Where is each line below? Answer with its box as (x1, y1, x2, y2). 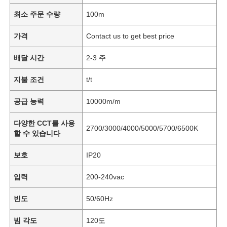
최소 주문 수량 (14, 10, 61, 18)
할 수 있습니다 (14, 129, 61, 137)
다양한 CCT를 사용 (14, 119, 75, 127)
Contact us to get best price (86, 31, 175, 40)
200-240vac (86, 172, 125, 181)
